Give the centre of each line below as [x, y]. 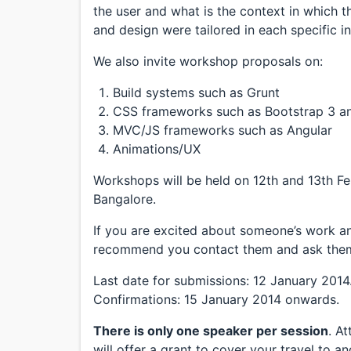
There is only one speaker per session [211, 331]
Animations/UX [157, 149]
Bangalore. [125, 199]
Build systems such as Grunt [196, 92]
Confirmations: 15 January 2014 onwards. [216, 299]
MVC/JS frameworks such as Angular [223, 130]
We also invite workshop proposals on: [208, 61]
